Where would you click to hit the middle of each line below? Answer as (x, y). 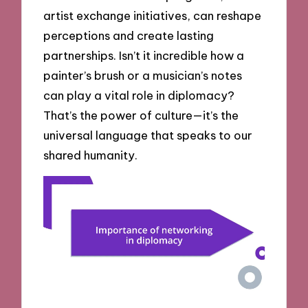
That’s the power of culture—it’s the (141, 115)
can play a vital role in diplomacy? (139, 95)
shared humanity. (91, 155)
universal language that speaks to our (148, 135)
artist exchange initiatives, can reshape (153, 15)
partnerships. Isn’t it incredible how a (144, 55)
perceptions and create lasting (129, 35)
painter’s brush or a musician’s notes (143, 75)
